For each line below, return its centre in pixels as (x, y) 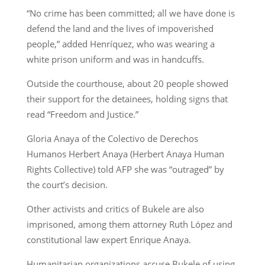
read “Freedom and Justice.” (82, 114)
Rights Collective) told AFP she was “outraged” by (125, 169)
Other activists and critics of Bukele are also (115, 209)
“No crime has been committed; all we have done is (130, 13)
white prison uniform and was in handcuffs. (115, 59)
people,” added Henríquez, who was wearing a (120, 43)
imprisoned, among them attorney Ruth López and (129, 224)
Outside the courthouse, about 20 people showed (127, 83)
